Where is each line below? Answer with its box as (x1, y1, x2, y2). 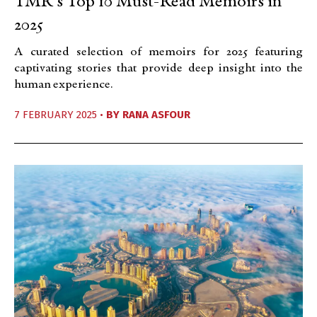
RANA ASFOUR (122, 108, 190, 121)
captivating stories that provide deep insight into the (14, 62, 303, 75)
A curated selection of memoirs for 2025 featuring (14, 45, 303, 59)
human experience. (14, 78, 113, 91)
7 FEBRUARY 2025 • (14, 108, 106, 121)
